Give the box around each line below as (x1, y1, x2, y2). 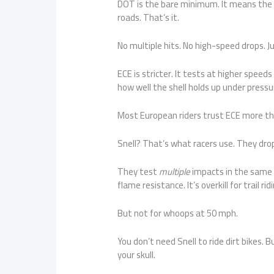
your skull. (117, 246, 156, 264)
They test (117, 163, 160, 181)
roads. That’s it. (117, 9, 180, 27)
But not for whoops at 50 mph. (117, 204, 239, 223)
